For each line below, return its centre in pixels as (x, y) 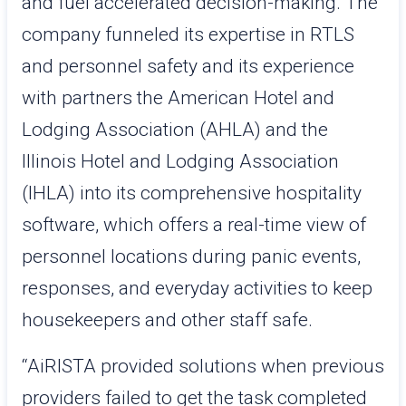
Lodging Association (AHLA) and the (175, 130)
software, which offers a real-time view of (194, 225)
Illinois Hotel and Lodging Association (180, 161)
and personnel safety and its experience (188, 66)
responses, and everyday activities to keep (197, 288)
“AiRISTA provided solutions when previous (203, 366)
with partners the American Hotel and (178, 98)
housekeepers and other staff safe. (167, 320)
